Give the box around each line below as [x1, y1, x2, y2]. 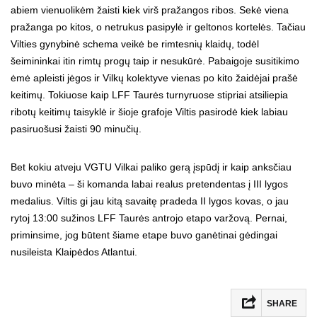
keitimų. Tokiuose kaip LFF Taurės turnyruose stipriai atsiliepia [11, 89, 288, 101]
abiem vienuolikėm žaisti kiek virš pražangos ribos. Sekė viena [11, 4, 289, 16]
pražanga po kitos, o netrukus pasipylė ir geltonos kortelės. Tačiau [11, 21, 306, 33]
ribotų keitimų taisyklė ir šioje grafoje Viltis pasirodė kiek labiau [11, 106, 288, 118]
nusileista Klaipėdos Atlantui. [11, 246, 137, 258]
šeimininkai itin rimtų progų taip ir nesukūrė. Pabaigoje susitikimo [11, 55, 299, 67]
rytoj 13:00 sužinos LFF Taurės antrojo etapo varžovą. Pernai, [11, 212, 287, 224]
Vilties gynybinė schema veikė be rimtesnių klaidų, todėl [11, 38, 259, 50]
